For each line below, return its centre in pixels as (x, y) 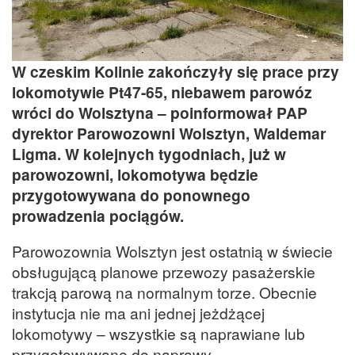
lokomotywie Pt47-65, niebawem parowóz (162, 92)
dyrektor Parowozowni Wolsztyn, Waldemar (169, 134)
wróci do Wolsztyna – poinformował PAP (160, 113)
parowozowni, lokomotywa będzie (135, 175)
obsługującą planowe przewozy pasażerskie (164, 272)
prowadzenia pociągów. (98, 216)
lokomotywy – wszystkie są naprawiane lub (158, 334)
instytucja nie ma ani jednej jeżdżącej (138, 313)
